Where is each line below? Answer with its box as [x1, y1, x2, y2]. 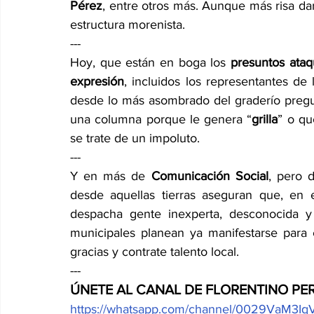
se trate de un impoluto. [70, 131, 200, 145]
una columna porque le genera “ [70, 112, 252, 126]
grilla [252, 112, 278, 126]
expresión [70, 74, 124, 88]
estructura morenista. [70, 18, 185, 32]
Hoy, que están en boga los [70, 55, 231, 69]
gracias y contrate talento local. [70, 245, 239, 259]
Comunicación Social [151, 169, 268, 183]
